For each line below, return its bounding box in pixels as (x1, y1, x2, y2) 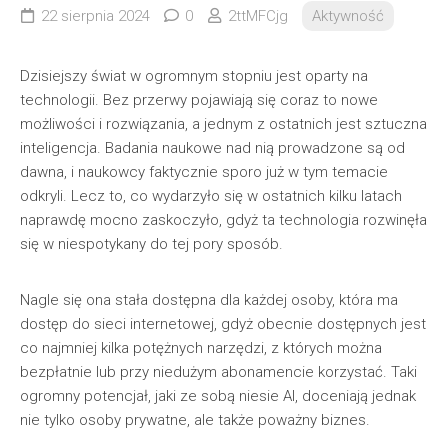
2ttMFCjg (228, 7, 288, 25)
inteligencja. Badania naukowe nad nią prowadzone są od (20, 139, 405, 157)
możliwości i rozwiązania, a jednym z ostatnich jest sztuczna (20, 115, 427, 133)
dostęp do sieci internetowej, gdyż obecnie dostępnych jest (20, 315, 426, 333)
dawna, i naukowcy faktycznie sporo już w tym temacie (20, 163, 388, 181)
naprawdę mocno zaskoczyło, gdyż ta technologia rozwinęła (20, 211, 427, 229)
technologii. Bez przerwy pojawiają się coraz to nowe (20, 91, 378, 109)
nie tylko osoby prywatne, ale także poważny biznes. (20, 411, 370, 429)
